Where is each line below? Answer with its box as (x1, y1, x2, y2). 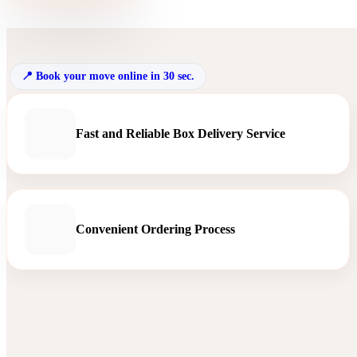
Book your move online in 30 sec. (36, 69, 194, 82)
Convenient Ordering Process (76, 222, 235, 236)
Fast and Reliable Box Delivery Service (76, 126, 285, 140)
